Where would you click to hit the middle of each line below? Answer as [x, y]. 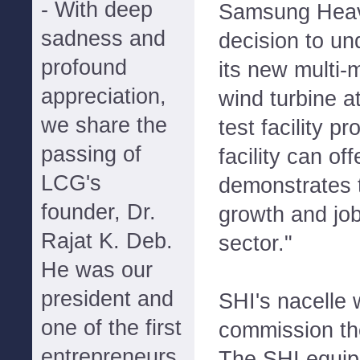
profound [84, 67]
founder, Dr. [98, 212]
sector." [256, 243]
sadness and [103, 39]
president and [107, 299]
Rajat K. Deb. [107, 241]
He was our [97, 270]
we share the [104, 125]
